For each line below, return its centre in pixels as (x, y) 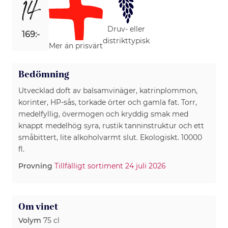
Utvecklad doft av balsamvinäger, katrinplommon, (108, 90)
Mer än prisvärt (76, 46)
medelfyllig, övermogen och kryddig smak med (103, 114)
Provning (35, 166)
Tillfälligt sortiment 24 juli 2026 (110, 166)
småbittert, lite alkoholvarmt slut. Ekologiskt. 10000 (110, 137)
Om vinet (38, 207)
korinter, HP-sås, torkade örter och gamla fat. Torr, (108, 102)
